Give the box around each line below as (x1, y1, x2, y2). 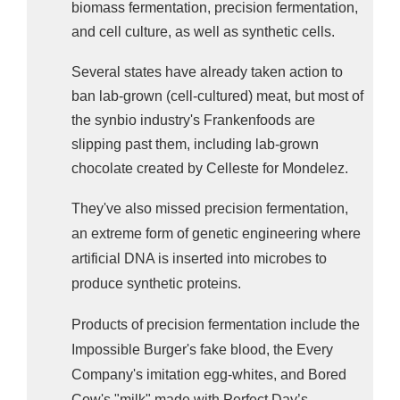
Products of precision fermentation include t (71, 316, 344, 332)
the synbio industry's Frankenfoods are (71, 112, 315, 128)
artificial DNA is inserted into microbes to (71, 250, 327, 266)
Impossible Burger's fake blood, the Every (71, 341, 333, 357)
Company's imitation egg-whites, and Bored (71, 366, 346, 382)
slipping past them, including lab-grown (71, 136, 319, 152)
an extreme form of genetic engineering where (71, 225, 361, 241)
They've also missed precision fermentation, (71, 200, 348, 216)
